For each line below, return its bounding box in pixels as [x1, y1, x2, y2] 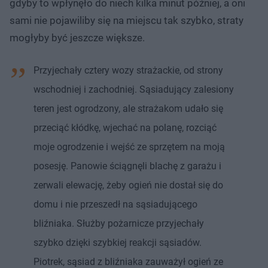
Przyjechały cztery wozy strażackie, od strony [33, 64, 223, 76]
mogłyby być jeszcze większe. [10, 31, 145, 44]
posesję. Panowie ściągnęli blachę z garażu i [33, 160, 221, 172]
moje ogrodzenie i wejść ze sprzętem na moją [33, 141, 225, 153]
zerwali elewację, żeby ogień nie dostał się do [33, 179, 223, 191]
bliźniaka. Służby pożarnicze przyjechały [33, 217, 204, 229]
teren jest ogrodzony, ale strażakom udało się [33, 102, 223, 114]
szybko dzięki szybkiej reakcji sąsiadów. [33, 236, 202, 248]
